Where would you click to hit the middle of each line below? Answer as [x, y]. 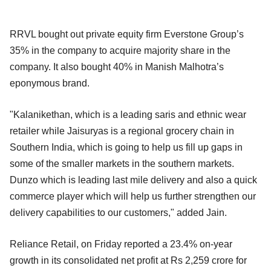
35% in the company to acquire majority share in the [120, 50]
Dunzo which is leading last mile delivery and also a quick [133, 180]
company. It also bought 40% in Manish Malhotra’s [117, 67]
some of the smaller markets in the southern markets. [122, 163]
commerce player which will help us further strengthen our [133, 196]
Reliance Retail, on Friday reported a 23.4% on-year [121, 244]
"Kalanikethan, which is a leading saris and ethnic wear [128, 114]
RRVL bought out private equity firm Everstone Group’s [127, 34]
